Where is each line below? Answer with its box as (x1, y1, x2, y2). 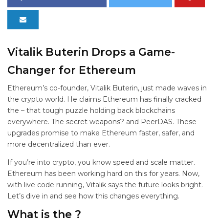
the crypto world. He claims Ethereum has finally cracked (7, 95, 201, 104)
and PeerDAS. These (126, 117, 197, 126)
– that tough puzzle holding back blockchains (21, 106, 175, 115)
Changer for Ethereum (7, 64, 136, 77)
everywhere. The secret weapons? (7, 117, 126, 126)
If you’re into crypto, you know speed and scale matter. (7, 158, 195, 167)
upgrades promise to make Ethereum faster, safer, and (7, 129, 195, 137)
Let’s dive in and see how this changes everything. (7, 192, 179, 200)
